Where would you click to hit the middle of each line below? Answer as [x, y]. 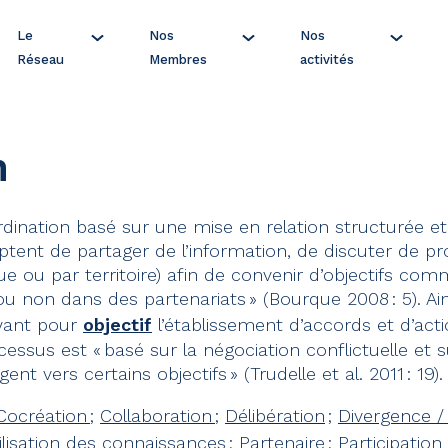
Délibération [275, 415]
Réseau [41, 59]
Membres [177, 59]
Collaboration [157, 415]
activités [327, 59]
